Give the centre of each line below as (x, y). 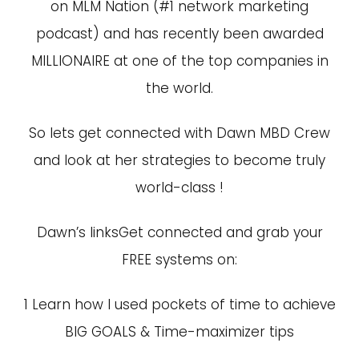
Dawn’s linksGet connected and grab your (179, 232)
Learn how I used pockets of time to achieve (184, 305)
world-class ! (179, 188)
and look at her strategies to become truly (179, 160)
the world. (179, 88)
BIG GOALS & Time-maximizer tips (179, 332)
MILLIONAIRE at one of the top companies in (179, 61)
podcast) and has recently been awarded (179, 34)
